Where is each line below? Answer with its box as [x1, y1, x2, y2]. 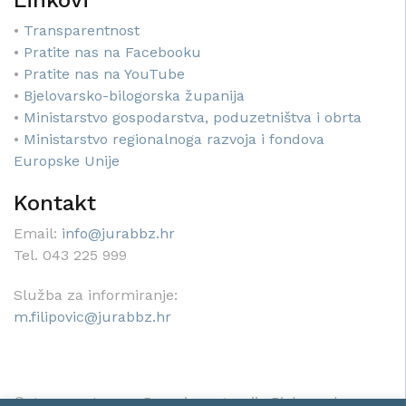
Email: [14, 225, 62, 243]
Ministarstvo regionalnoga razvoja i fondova [24, 130, 324, 149]
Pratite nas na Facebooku [24, 43, 201, 62]
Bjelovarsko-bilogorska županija [24, 87, 245, 105]
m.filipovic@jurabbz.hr [14, 308, 171, 326]
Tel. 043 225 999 [14, 246, 131, 265]
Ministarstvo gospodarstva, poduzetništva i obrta [24, 109, 362, 127]
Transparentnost [24, 22, 140, 40]
